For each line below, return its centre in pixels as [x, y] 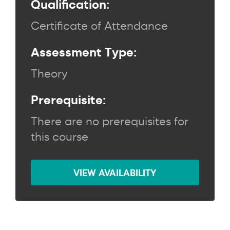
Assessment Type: [84, 52]
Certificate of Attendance [99, 26]
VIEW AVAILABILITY [115, 173]
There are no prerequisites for [110, 121]
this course [60, 137]
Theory [49, 73]
